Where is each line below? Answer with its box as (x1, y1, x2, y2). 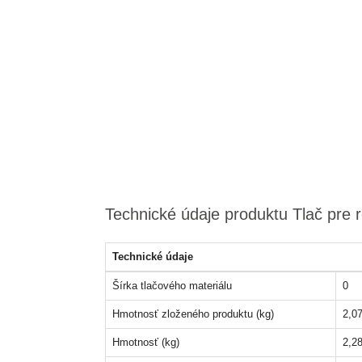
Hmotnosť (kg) (112, 336, 179, 348)
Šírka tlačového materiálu (112, 280, 232, 292)
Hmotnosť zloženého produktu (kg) (112, 308, 274, 320)
